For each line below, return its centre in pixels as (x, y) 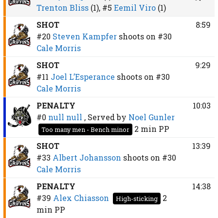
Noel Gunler (151, 117)
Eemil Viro (135, 7)
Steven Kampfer (84, 36)
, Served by (106, 117)
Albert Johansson (87, 157)
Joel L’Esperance (82, 76)
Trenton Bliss (62, 7)
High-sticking (136, 198)
